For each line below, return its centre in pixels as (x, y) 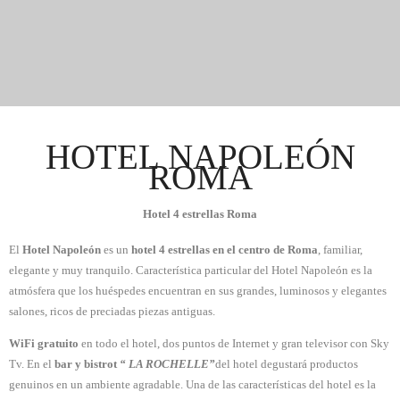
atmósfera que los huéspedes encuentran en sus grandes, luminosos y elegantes (198, 290)
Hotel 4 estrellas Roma (200, 213)
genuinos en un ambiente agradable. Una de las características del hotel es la (192, 384)
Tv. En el (32, 363)
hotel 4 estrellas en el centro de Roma (225, 249)
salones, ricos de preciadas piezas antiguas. (112, 311)
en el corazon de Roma (200, 137)
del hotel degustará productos (287, 363)
